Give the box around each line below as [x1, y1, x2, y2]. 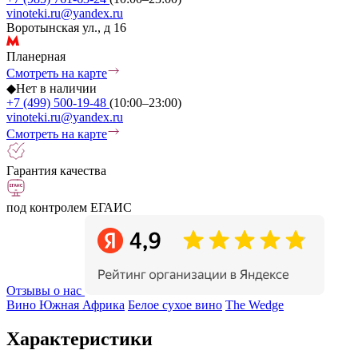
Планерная [6, 49, 66, 63]
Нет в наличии [16, 81, 97, 95]
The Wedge [225, 297, 284, 312]
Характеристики [6, 328, 153, 349]
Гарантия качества [6, 163, 106, 177]
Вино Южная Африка [6, 297, 125, 312]
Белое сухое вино [128, 297, 222, 312]
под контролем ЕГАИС [6, 200, 132, 214]
